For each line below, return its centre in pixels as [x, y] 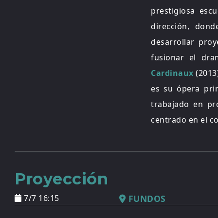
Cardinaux [172, 73]
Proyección [61, 179]
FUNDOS [146, 199]
